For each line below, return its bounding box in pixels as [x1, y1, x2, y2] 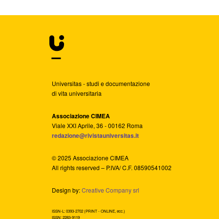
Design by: [52, 185, 82, 194]
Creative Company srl [82, 185, 139, 194]
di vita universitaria [52, 88, 102, 97]
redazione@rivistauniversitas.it [52, 131, 139, 140]
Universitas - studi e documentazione [52, 79, 150, 88]
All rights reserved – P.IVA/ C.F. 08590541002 [52, 163, 172, 172]
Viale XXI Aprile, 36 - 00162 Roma [52, 121, 143, 130]
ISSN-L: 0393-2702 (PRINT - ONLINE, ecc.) [52, 208, 125, 214]
